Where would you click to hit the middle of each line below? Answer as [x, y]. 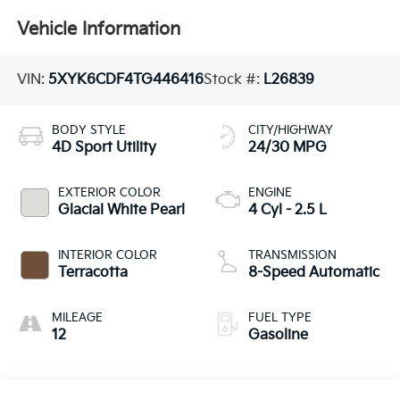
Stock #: [233, 80]
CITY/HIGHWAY [291, 130]
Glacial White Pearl [121, 210]
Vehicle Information [98, 29]
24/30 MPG [287, 147]
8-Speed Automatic [314, 272]
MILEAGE [77, 317]
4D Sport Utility [104, 147]
